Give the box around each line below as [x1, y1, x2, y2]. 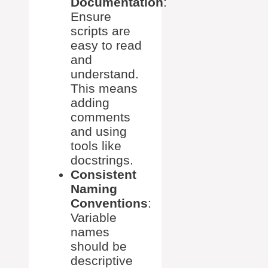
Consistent [71, 167, 136, 181]
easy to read [71, 38, 142, 52]
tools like [71, 138, 121, 153]
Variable [71, 210, 117, 224]
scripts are [71, 23, 130, 38]
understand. [71, 66, 139, 81]
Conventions [71, 196, 148, 210]
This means [71, 81, 138, 95]
